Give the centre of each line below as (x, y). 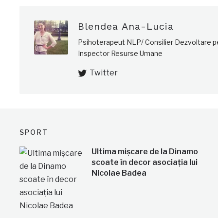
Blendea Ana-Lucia (126, 26)
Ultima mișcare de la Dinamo (145, 151)
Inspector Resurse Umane (120, 53)
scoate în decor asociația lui (144, 162)
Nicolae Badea (119, 173)
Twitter (104, 73)
